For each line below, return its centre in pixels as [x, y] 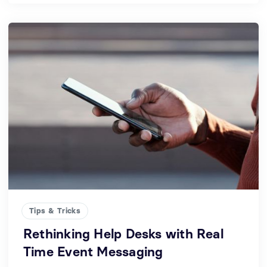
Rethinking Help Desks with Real [123, 234]
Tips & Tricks [55, 210]
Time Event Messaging [93, 252]
